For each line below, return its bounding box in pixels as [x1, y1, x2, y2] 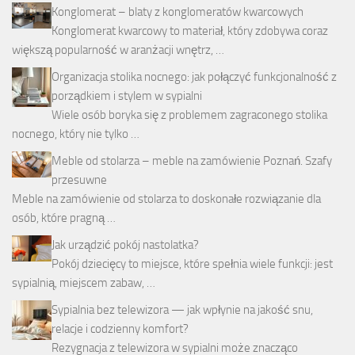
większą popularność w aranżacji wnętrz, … [12, 43, 224, 58]
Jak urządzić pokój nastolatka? [52, 238, 199, 253]
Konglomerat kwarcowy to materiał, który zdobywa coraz [52, 24, 328, 39]
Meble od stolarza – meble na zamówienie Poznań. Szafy [52, 154, 332, 169]
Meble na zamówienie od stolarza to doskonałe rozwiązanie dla [12, 192, 321, 207]
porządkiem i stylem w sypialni [52, 89, 202, 104]
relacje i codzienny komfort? [52, 322, 189, 337]
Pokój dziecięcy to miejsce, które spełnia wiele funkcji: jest [52, 257, 333, 272]
